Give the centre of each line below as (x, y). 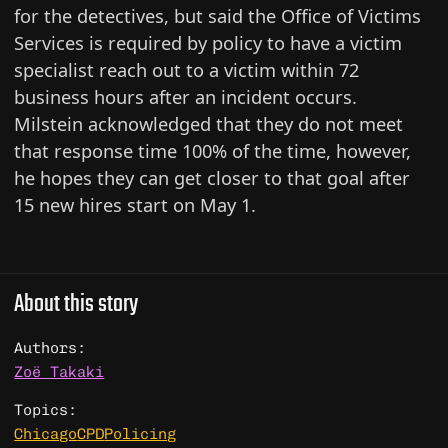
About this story (76, 304)
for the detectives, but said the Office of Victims (218, 15)
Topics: (46, 410)
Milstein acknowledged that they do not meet (209, 123)
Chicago (46, 434)
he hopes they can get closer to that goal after (212, 177)
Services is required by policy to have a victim (208, 42)
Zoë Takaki (59, 372)
